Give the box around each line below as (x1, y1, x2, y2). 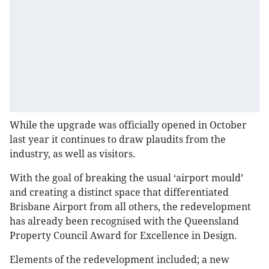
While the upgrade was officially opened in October (10, 119, 247, 131)
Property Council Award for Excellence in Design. (10, 230, 237, 242)
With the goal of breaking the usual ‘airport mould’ (10, 172, 243, 184)
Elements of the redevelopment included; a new (10, 254, 229, 266)
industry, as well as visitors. (10, 148, 136, 160)
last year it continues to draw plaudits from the (10, 134, 226, 146)
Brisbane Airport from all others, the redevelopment (10, 201, 251, 213)
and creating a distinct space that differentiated (10, 187, 229, 199)
